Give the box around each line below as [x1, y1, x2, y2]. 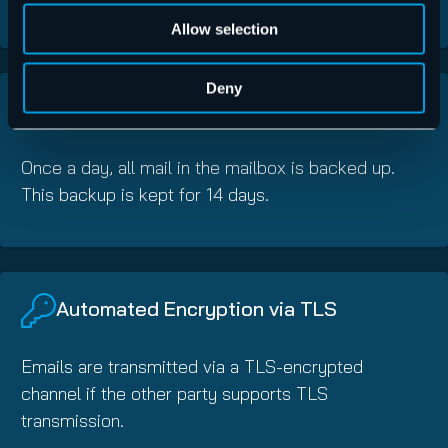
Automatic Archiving [56, 96, 241, 122]
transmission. [21, 408, 124, 432]
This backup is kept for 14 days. [21, 182, 269, 206]
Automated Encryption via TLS [56, 295, 337, 321]
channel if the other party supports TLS [21, 381, 328, 405]
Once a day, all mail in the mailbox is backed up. [21, 155, 395, 179]
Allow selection [170, 20, 278, 38]
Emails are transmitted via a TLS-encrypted [21, 354, 363, 378]
